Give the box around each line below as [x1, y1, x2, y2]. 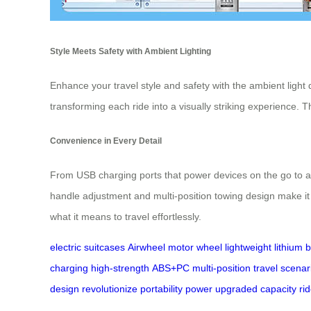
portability [140, 283, 183, 295]
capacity [260, 283, 296, 295]
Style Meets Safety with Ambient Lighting [50, 46, 211, 56]
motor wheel [168, 242, 222, 253]
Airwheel [128, 242, 165, 253]
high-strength [91, 262, 149, 274]
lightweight [225, 242, 271, 253]
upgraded [215, 283, 258, 295]
